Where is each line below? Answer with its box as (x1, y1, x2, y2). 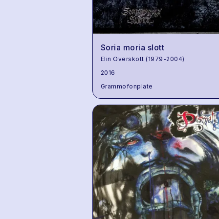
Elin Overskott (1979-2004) (100, 55, 185, 63)
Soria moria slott (100, 43, 165, 53)
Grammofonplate (100, 83, 153, 90)
